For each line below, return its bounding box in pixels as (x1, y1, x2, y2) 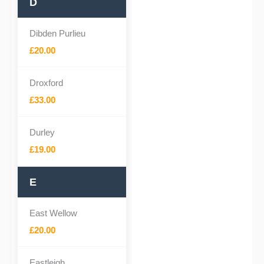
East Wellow (29, 208, 77, 218)
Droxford (29, 78, 63, 88)
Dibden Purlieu (29, 28, 85, 38)
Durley (29, 127, 55, 137)
